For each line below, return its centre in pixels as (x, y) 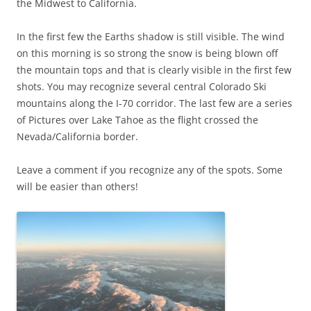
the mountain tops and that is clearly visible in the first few (154, 69)
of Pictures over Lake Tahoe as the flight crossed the (137, 119)
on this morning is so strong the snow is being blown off (147, 53)
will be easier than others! (77, 186)
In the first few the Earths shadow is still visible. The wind (151, 36)
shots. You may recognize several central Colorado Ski (142, 86)
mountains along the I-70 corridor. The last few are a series (154, 103)
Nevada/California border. (77, 136)
